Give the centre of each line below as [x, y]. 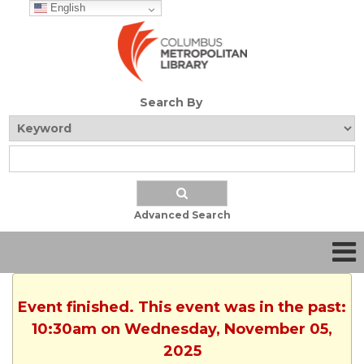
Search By [171, 103]
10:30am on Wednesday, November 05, [182, 329]
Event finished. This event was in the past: [182, 308]
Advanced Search [182, 215]
